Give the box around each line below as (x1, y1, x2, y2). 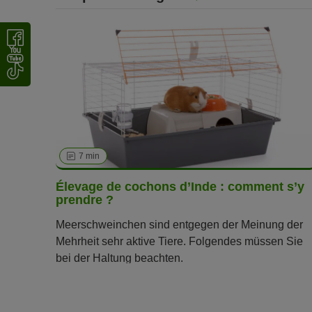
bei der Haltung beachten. (56, 251, 183, 264)
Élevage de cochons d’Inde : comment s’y (56, 180, 304, 194)
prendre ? (56, 193, 114, 208)
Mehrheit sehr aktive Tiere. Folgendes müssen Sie (56, 235, 303, 247)
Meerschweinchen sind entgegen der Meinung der (56, 218, 303, 231)
